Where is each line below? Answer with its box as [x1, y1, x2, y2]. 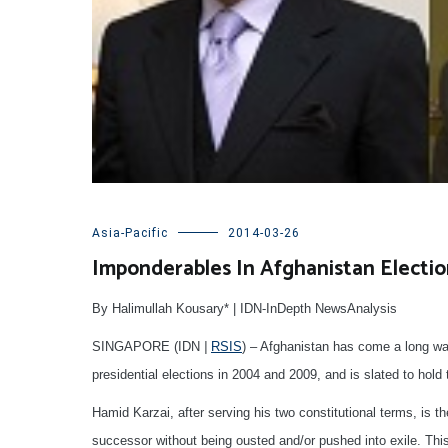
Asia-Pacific [92, 225, 168, 240]
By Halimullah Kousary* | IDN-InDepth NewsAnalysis [92, 300, 397, 316]
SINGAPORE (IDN [92, 338, 204, 354]
